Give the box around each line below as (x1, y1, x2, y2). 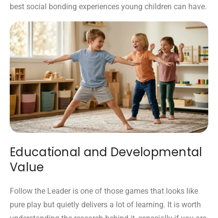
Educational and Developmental (10, 144, 202, 160)
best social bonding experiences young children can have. (10, 1, 207, 11)
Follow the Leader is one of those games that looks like (10, 186, 198, 196)
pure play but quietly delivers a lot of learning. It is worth (10, 200, 201, 209)
